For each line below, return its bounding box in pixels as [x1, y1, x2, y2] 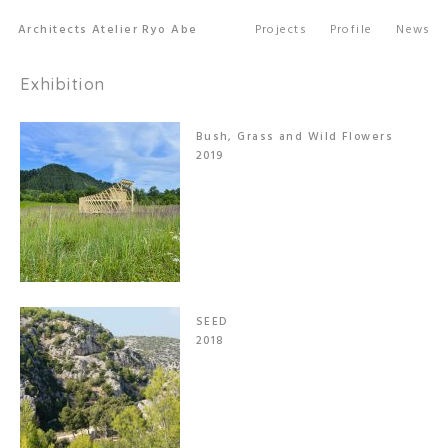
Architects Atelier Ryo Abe [18, 21, 198, 39]
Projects [254, 21, 307, 39]
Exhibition [20, 74, 106, 95]
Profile [329, 21, 373, 39]
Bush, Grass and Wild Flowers [195, 128, 394, 145]
